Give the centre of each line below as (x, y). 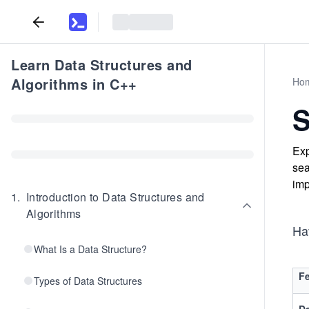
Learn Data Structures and (102, 64)
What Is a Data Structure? (90, 249)
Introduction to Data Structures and (115, 197)
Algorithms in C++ (74, 84)
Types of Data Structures (88, 281)
